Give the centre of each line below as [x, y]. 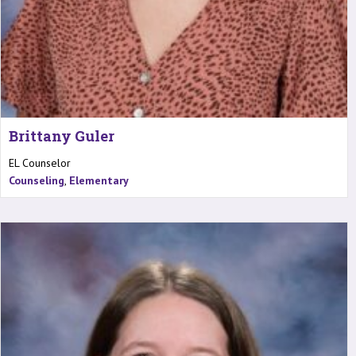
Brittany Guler [62, 135]
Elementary [99, 180]
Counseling [37, 180]
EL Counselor [40, 163]
